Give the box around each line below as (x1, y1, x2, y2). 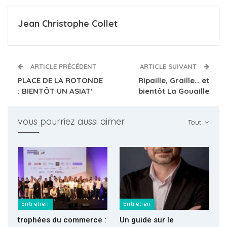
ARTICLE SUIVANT (140, 62, 199, 70)
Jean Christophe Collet (18, 17, 118, 29)
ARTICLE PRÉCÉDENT (28, 62, 96, 70)
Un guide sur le (120, 215, 174, 224)
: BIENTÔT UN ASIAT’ (18, 86, 93, 96)
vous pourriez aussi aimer (18, 115, 125, 127)
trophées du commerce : (18, 215, 106, 224)
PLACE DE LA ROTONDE (18, 75, 103, 85)
